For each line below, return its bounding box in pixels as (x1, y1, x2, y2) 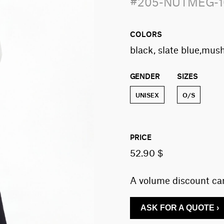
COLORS (129, 28, 162, 38)
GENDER (129, 70, 160, 80)
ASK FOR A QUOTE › (140, 203, 219, 212)
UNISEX (135, 90, 159, 99)
